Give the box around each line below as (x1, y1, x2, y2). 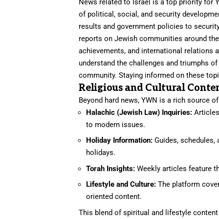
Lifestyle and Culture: (86, 180, 156, 189)
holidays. (86, 148, 116, 157)
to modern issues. (86, 120, 146, 129)
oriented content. (86, 192, 142, 201)
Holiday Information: (86, 136, 153, 145)
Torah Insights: (86, 164, 135, 173)
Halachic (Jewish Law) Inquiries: (86, 108, 193, 117)
